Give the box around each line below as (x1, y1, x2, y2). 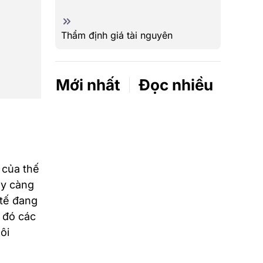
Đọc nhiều (139, 76, 213, 94)
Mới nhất (56, 76, 120, 94)
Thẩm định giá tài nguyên (61, 29, 173, 41)
